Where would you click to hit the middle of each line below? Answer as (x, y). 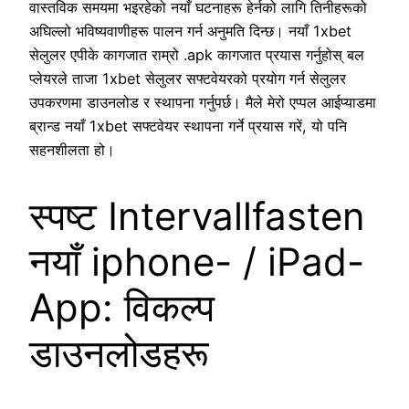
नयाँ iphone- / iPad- (197, 261)
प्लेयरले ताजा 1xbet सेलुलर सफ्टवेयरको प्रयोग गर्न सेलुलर (188, 79)
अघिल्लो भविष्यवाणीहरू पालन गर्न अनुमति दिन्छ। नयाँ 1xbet (190, 31)
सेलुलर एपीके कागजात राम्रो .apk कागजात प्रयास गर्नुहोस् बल (197, 55)
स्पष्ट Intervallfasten (197, 215)
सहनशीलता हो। (72, 150)
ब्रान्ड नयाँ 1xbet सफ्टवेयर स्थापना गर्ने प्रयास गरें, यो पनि (188, 126)
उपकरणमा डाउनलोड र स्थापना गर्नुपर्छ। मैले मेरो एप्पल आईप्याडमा (203, 103)
